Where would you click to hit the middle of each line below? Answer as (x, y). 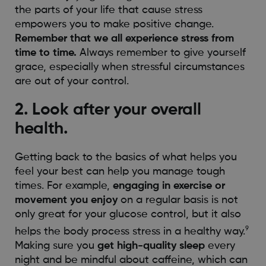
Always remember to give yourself (161, 53)
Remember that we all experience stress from (124, 39)
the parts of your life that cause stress (108, 10)
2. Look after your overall (108, 110)
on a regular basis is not (178, 200)
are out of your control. (72, 82)
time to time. (45, 53)
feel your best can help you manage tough (120, 172)
